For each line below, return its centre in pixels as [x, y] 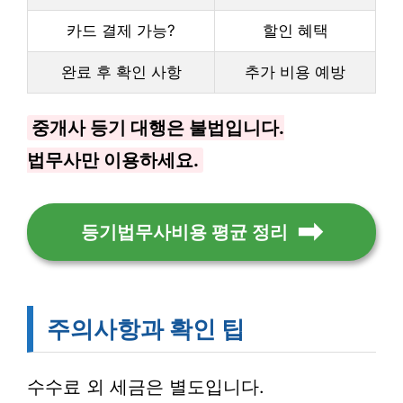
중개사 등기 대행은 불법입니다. [158, 128]
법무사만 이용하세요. [113, 160]
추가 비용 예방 [295, 72]
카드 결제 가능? [121, 31]
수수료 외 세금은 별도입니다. [146, 387]
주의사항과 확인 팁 [146, 329]
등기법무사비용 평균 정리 [184, 232]
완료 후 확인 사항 [121, 72]
